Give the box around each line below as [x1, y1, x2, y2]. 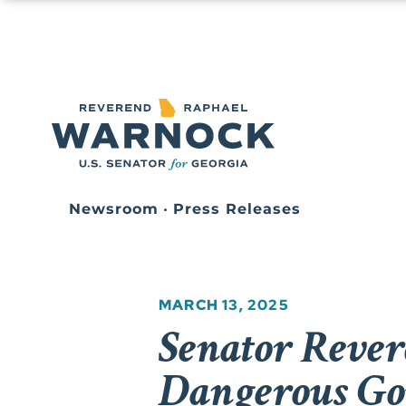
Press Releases [172, 200, 301, 218]
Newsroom [68, 200, 159, 218]
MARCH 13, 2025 [159, 295, 289, 315]
